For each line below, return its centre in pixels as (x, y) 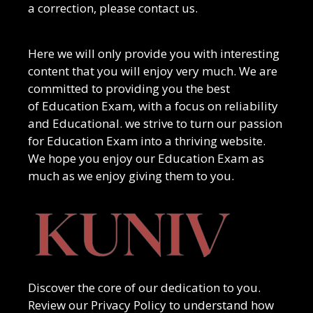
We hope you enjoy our (93, 158)
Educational (86, 123)
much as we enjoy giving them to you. (131, 175)
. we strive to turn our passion (201, 123)
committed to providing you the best (129, 88)
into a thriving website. (202, 140)
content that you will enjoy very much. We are (153, 71)
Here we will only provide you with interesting (154, 53)
